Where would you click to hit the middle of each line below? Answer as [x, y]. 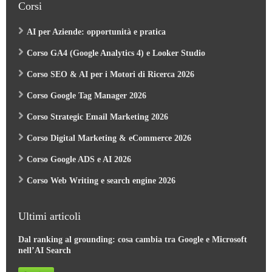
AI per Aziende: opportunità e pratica [96, 30]
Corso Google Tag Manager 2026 [87, 94]
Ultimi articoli [49, 215]
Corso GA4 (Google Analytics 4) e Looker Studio [116, 52]
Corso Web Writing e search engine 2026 [101, 179]
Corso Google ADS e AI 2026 [79, 158]
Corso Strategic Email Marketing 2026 [97, 115]
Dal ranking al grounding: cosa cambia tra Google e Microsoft [133, 238]
